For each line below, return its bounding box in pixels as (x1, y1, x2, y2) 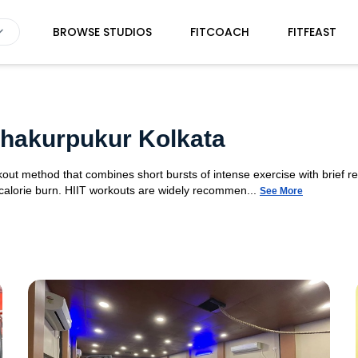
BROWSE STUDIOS (52, 24, 152, 40)
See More (260, 185, 303, 197)
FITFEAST (287, 24, 336, 40)
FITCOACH (189, 24, 249, 40)
